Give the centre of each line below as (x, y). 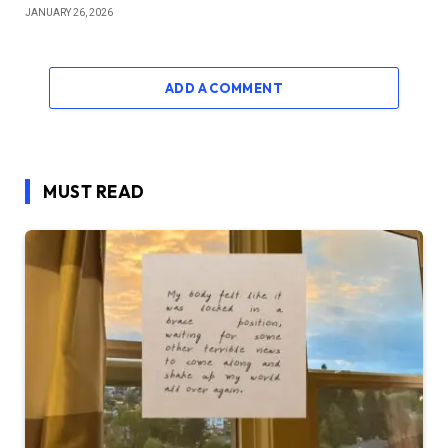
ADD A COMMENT (224, 87)
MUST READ (94, 191)
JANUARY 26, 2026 (69, 12)
